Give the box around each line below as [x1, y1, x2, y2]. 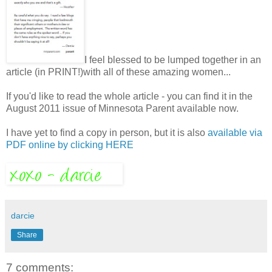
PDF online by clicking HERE [6, 139, 134, 150]
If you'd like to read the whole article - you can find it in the [6, 90, 253, 101]
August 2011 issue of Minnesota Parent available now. [6, 103, 239, 114]
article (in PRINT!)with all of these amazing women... [6, 66, 231, 77]
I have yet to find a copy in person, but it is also [6, 127, 208, 138]
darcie [11, 210, 35, 220]
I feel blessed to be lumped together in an [84, 54, 262, 65]
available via [208, 127, 262, 138]
